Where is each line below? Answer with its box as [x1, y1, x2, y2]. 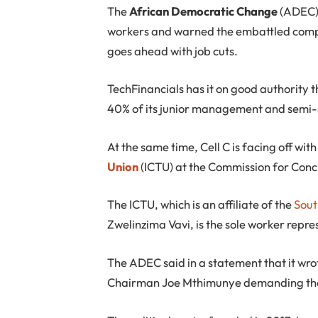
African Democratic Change [129, 3, 278, 18]
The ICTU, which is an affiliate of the [107, 197, 295, 212]
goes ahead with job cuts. [107, 43, 238, 58]
